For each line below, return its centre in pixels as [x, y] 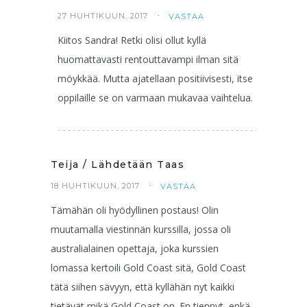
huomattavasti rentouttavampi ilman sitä [148, 59]
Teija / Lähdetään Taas [118, 164]
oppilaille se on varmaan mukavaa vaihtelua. [155, 97]
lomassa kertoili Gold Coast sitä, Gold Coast [148, 267]
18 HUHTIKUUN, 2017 [95, 185]
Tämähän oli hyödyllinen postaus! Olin [135, 210]
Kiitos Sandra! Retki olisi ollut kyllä [132, 40]
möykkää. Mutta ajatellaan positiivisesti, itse [155, 78]
